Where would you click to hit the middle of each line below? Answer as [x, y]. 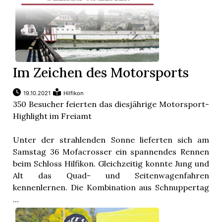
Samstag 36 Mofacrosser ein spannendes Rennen [111, 152]
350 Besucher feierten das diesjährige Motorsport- [111, 104]
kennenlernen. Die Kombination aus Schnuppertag [111, 188]
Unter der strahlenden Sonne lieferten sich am [111, 140]
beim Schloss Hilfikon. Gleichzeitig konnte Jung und [111, 164]
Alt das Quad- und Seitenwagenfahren [111, 176]
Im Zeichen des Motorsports [101, 73]
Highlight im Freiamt [53, 116]
